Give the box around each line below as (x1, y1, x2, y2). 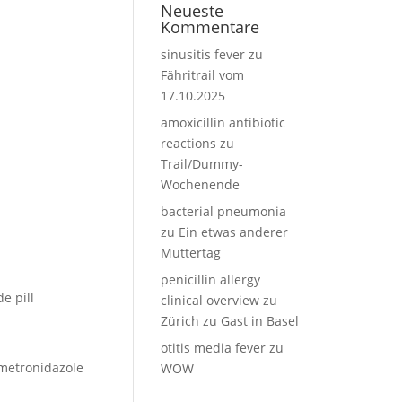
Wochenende (161, 176, 240, 193)
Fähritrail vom (161, 66, 245, 83)
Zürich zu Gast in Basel (161, 312, 300, 329)
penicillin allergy (161, 271, 261, 288)
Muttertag (161, 244, 222, 261)
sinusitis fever (161, 46, 246, 63)
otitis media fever (161, 339, 267, 356)
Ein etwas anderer (179, 223, 289, 240)
